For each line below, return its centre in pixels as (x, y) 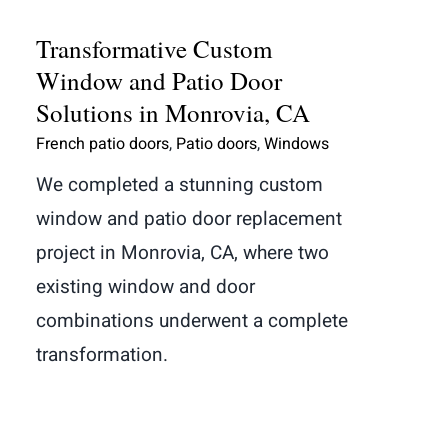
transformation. (102, 354)
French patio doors (102, 143)
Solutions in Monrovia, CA (173, 112)
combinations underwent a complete (192, 320)
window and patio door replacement (189, 218)
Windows (296, 143)
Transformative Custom (154, 48)
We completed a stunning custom (179, 184)
